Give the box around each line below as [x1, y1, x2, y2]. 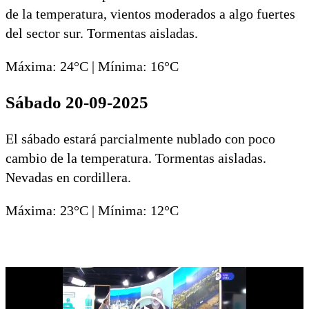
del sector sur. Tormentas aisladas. [6, 25, 198, 41]
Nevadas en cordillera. [6, 169, 131, 185]
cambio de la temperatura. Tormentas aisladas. [6, 150, 266, 166]
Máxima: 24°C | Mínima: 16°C [6, 58, 179, 74]
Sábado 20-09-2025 [6, 92, 148, 112]
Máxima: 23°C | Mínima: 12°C [6, 202, 179, 218]
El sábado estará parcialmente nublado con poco [6, 130, 275, 146]
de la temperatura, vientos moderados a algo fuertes [6, 6, 295, 21]
